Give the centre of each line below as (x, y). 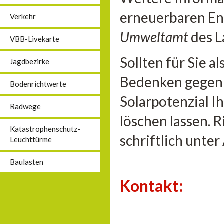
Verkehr (23, 16)
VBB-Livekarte (35, 39)
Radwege (25, 106)
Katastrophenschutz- (45, 129)
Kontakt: (152, 185)
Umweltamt (155, 37)
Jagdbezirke (30, 61)
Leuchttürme (31, 139)
